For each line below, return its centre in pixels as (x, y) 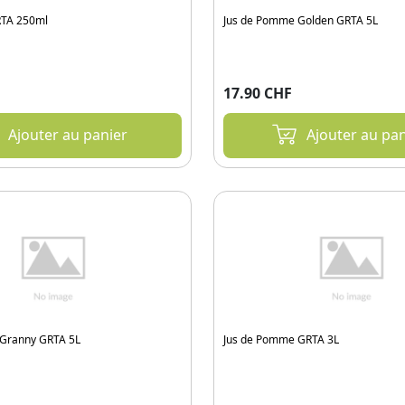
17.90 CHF (258, 93)
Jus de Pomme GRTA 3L (281, 339)
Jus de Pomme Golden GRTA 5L (301, 20)
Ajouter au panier (68, 135)
